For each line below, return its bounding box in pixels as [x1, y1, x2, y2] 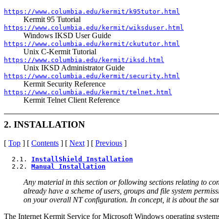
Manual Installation [31, 163, 106, 171]
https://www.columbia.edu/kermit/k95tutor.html [4, 7, 180, 15]
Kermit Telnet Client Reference [23, 95, 120, 104]
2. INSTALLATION [4, 119, 85, 130]
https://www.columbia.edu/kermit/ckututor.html [4, 40, 180, 47]
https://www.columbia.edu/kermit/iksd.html [4, 56, 164, 64]
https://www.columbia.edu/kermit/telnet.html [4, 88, 172, 96]
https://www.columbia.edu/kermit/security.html [4, 72, 180, 80]
